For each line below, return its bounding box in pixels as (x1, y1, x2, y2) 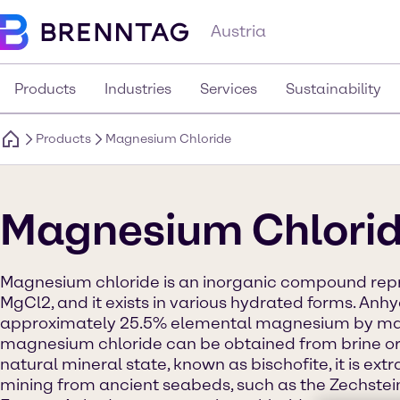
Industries (104, 80, 171, 97)
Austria (211, 21, 266, 41)
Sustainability (286, 80, 381, 97)
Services (200, 80, 257, 97)
